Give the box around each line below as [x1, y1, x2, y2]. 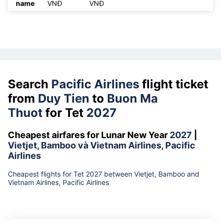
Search [8, 76, 51, 91]
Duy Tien [38, 91, 89, 106]
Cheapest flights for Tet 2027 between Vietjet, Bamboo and [8, 169, 199, 178]
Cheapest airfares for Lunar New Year [8, 129, 170, 140]
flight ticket [139, 76, 208, 91]
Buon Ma [107, 91, 158, 106]
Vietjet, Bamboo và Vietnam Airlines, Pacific [8, 140, 195, 150]
